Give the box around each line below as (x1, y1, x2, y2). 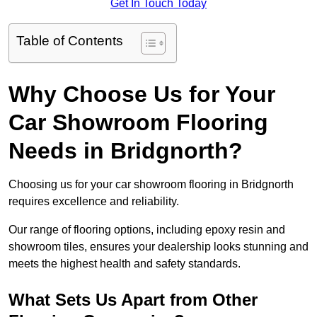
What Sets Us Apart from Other (8, 290, 258, 310)
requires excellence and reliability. (8, 195, 179, 208)
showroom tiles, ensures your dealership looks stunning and (8, 241, 309, 253)
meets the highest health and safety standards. (8, 258, 241, 270)
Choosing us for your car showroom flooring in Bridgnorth (8, 178, 294, 191)
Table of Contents (16, 33, 123, 49)
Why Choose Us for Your (8, 81, 275, 108)
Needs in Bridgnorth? (8, 138, 243, 164)
